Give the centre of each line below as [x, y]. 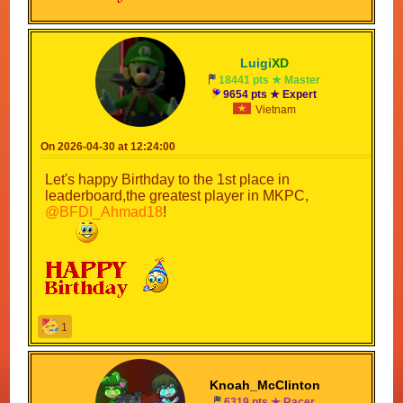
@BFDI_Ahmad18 [104, 211]
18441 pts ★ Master [270, 80]
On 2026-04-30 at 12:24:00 [108, 146]
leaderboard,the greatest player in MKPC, [177, 195]
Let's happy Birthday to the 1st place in [168, 179]
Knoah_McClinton [264, 385]
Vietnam [275, 109]
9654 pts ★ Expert [269, 94]
